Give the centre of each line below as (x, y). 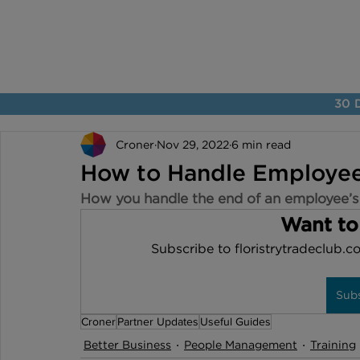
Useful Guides (235, 321)
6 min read (261, 144)
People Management (241, 345)
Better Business (127, 345)
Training (333, 345)
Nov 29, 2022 (193, 144)
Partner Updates (158, 321)
